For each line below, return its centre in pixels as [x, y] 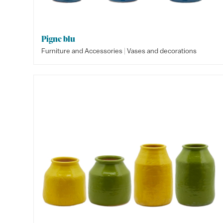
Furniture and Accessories [82, 51]
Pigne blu [58, 39]
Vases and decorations [162, 51]
